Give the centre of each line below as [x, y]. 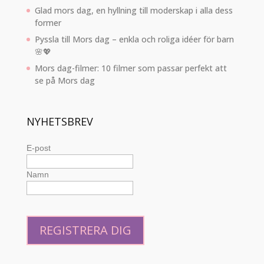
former [48, 23]
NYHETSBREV [60, 121]
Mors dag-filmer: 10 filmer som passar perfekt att [131, 68]
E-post [38, 148]
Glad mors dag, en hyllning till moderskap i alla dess [133, 11]
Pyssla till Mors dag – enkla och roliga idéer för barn [134, 39]
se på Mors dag [65, 81]
